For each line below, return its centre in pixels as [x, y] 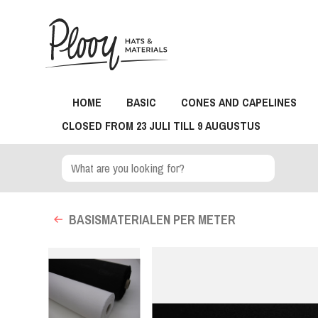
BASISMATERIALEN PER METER [153, 220]
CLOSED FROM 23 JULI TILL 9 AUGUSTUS [161, 126]
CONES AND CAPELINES [239, 102]
